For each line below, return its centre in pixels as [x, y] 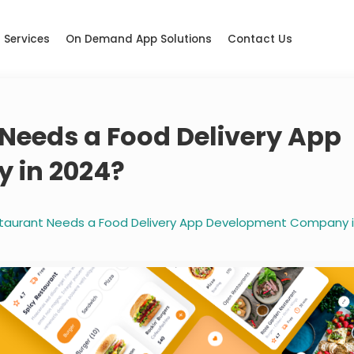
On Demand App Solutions [139, 39]
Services [27, 39]
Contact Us [260, 39]
